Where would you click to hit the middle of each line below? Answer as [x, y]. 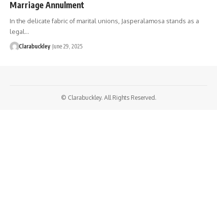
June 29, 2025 [67, 46]
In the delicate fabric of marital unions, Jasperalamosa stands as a [104, 21]
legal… [19, 31]
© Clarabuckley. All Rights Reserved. [108, 97]
